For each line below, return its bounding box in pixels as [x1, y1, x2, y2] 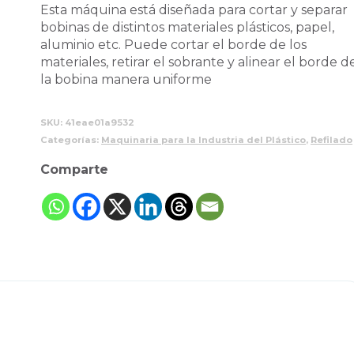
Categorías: [40, 134, 102, 145]
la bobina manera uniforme [40, 71, 213, 87]
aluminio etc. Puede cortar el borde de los [40, 36, 307, 52]
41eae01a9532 [65, 116, 135, 128]
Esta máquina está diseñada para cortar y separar [40, 2, 348, 17]
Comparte [40, 161, 109, 177]
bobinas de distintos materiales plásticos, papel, [40, 19, 335, 35]
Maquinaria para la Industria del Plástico [101, 134, 307, 145]
